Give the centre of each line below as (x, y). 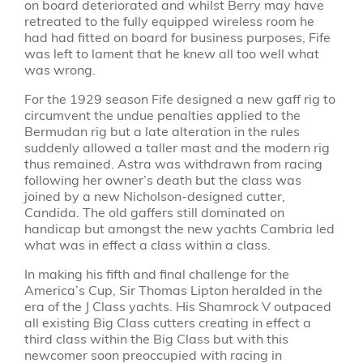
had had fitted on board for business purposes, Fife (177, 37)
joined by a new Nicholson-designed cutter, (154, 196)
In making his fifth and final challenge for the (156, 274)
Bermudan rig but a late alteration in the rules (162, 131)
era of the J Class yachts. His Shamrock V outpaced (177, 306)
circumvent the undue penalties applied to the (162, 115)
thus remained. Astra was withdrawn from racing (173, 164)
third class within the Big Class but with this (156, 339)
